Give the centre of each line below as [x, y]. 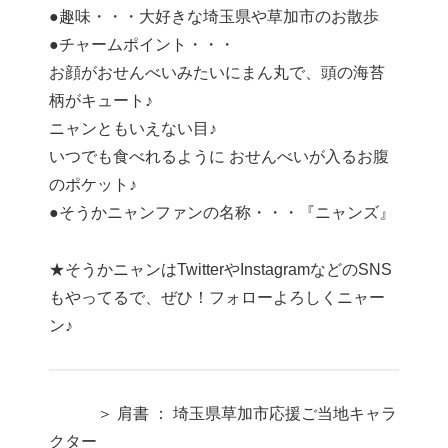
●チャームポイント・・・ [142, 45]
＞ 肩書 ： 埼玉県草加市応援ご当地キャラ [223, 413]
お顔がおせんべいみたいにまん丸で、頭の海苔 [217, 73]
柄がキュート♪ [101, 101]
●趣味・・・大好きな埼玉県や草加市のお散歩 [214, 17]
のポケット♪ [93, 185]
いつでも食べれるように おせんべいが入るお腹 [219, 157]
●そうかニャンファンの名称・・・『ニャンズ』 [222, 213]
